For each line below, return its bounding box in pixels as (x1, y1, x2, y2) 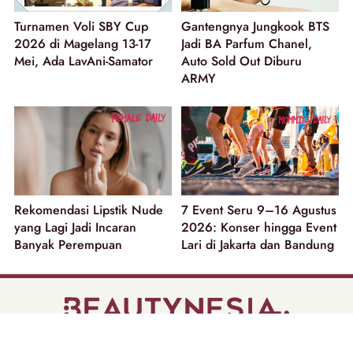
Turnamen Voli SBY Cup (14, 17, 148, 36)
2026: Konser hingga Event (181, 217, 336, 236)
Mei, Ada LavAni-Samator (14, 52, 153, 71)
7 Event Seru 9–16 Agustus (181, 200, 336, 219)
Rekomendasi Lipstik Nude (14, 200, 163, 219)
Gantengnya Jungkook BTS (181, 17, 329, 36)
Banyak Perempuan (14, 235, 122, 254)
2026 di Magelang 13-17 (14, 35, 151, 54)
